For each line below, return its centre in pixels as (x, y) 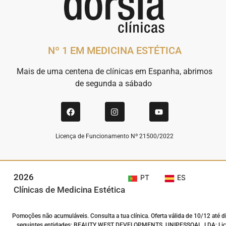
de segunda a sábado (115, 84)
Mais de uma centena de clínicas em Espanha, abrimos (115, 72)
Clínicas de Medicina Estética (69, 189)
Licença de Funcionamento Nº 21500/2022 (115, 136)
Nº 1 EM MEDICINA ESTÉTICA (115, 51)
